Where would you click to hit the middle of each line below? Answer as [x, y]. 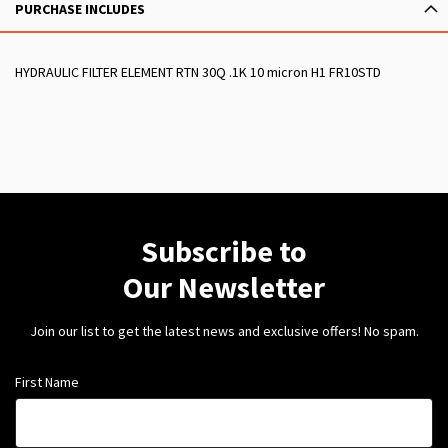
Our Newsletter [224, 287]
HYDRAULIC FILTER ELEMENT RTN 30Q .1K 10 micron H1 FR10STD [198, 72]
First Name [47, 382]
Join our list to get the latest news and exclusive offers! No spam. [224, 331]
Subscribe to [224, 251]
